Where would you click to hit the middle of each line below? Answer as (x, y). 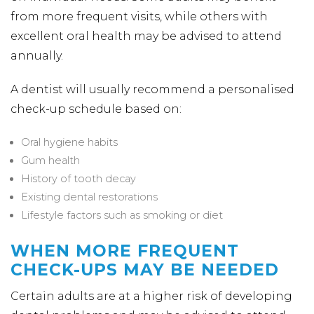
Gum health (50, 161)
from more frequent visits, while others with (139, 16)
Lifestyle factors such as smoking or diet (122, 215)
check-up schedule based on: (96, 109)
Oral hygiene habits (69, 142)
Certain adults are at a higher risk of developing (151, 296)
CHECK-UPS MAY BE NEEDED (145, 270)
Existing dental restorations (89, 197)
